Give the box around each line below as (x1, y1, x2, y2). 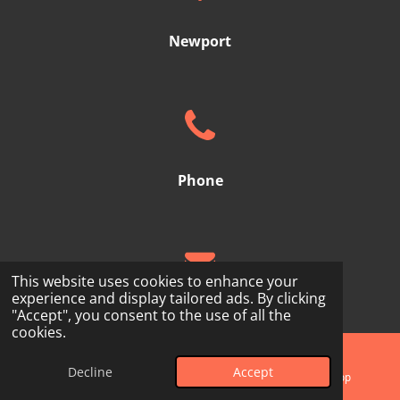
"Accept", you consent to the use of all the (11, 305, 291, 326)
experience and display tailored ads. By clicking (11, 288, 326, 309)
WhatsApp (300, 369, 351, 384)
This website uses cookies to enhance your (11, 271, 298, 292)
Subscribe (175, 353, 243, 373)
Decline (67, 363, 112, 381)
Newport (169, 31, 231, 52)
